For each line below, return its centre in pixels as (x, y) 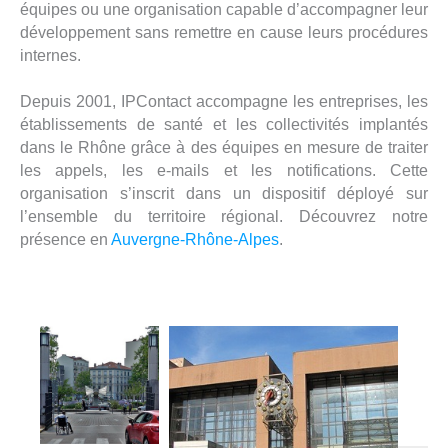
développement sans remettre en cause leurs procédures (224, 32)
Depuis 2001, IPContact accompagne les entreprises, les (224, 101)
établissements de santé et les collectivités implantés (224, 124)
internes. (50, 55)
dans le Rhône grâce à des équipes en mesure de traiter (224, 147)
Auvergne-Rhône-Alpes (195, 239)
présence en (65, 239)
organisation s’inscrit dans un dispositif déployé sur (224, 193)
